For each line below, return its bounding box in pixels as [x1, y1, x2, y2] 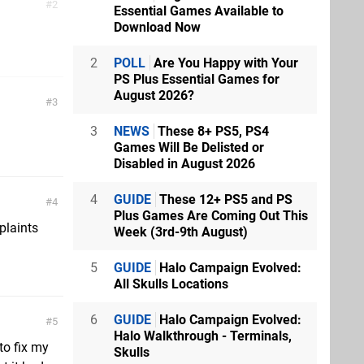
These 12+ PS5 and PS [156, 192, 292, 207]
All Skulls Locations [114, 276, 228, 292]
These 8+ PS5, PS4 [154, 123, 269, 139]
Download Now [114, 19, 201, 35]
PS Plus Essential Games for [114, 71, 279, 87]
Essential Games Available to [114, 3, 284, 19]
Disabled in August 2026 [114, 156, 255, 171]
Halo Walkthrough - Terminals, [114, 328, 292, 344]
